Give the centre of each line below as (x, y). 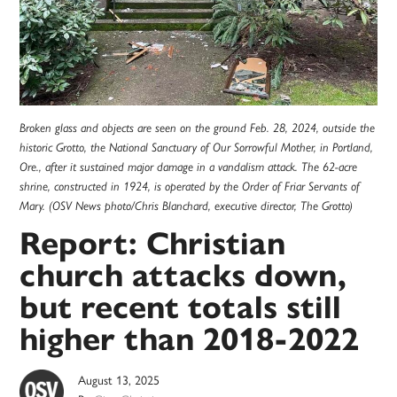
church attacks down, (183, 276)
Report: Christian (153, 244)
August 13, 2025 (119, 380)
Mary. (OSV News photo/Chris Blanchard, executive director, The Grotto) (187, 206)
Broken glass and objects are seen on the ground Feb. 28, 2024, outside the (198, 128)
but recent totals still (181, 307)
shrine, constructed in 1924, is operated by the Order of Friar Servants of (190, 187)
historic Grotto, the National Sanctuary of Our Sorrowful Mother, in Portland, (197, 148)
